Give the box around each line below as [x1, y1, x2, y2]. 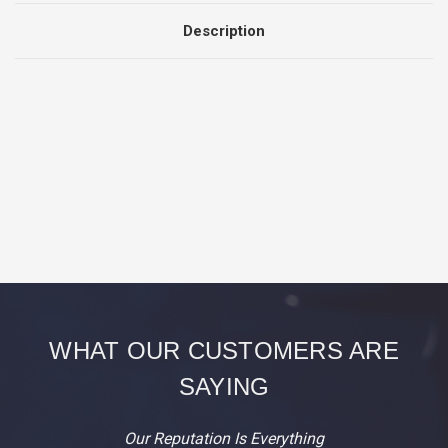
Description [183, 21, 265, 40]
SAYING [178, 372, 270, 400]
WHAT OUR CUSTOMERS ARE [49, 336, 399, 364]
